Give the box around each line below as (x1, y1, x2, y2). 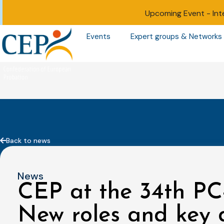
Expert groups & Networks (130, 31, 222, 42)
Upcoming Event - (144, 8, 212, 18)
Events (86, 31, 110, 42)
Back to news (6, 135, 50, 145)
